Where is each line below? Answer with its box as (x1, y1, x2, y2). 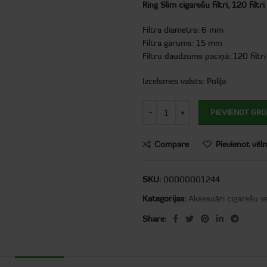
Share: (142, 213, 166, 224)
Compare (154, 139, 190, 150)
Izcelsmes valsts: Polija (142, 76, 226, 86)
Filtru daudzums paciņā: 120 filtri (142, 51, 266, 61)
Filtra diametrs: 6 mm (142, 24, 223, 35)
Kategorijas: (142, 193, 186, 204)
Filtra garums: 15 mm (142, 38, 222, 48)
